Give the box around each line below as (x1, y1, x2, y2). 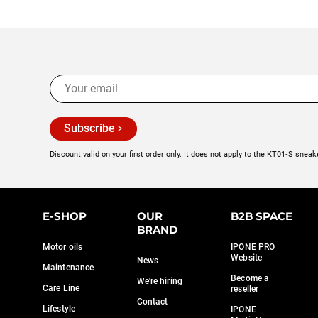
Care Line (43, 283, 79, 293)
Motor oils (43, 242, 82, 252)
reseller (231, 284, 259, 294)
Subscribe (64, 121, 115, 136)
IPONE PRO (231, 242, 275, 252)
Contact (136, 297, 168, 307)
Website (231, 253, 262, 263)
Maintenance (43, 263, 94, 273)
